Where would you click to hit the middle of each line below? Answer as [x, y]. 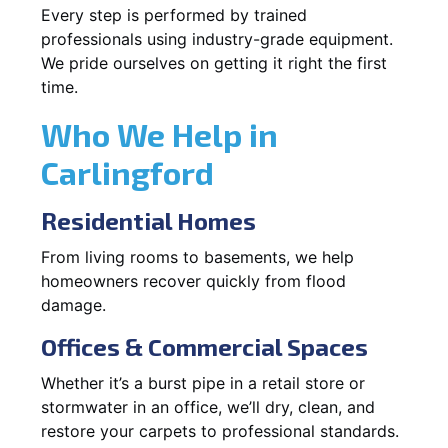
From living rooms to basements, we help [197, 256]
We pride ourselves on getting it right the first [214, 62]
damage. [73, 304]
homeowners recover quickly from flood [193, 280]
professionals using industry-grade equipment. [217, 38]
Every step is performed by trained [174, 14]
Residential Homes [148, 220]
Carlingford [127, 171]
